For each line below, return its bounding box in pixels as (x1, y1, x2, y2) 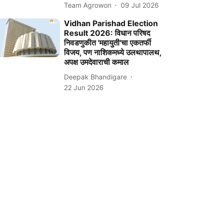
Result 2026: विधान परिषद (64, 28, 151, 38)
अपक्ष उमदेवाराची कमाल (64, 57, 129, 67)
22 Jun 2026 (64, 83, 104, 92)
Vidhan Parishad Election (64, 18, 158, 29)
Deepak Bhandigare (64, 72, 127, 81)
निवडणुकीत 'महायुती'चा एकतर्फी (64, 38, 152, 48)
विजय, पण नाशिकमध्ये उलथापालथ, (64, 47, 162, 58)
